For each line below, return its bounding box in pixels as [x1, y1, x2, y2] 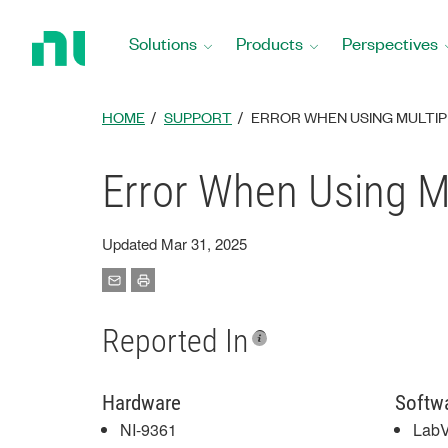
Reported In [102, 322, 248, 360]
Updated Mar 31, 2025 [102, 233, 247, 254]
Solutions [129, 32, 197, 54]
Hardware [102, 391, 181, 415]
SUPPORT [164, 107, 232, 127]
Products [236, 32, 303, 54]
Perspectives [342, 32, 438, 54]
